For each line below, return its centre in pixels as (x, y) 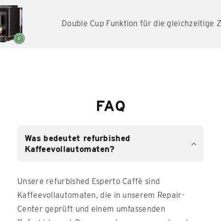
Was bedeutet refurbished (78, 138)
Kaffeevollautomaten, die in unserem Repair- (101, 195)
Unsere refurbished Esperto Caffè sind (89, 182)
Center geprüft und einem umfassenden (91, 209)
